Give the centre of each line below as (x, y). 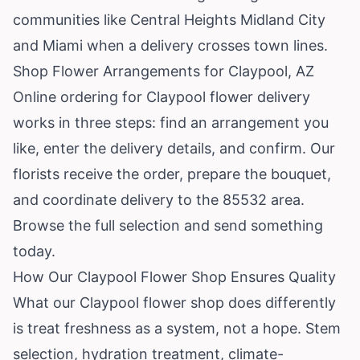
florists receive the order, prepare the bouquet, (172, 174)
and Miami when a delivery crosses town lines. (170, 45)
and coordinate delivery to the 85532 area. (159, 199)
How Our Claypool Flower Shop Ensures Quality (174, 276)
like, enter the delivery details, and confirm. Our (174, 148)
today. (34, 251)
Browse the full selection (96, 225)
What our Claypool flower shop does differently (174, 302)
